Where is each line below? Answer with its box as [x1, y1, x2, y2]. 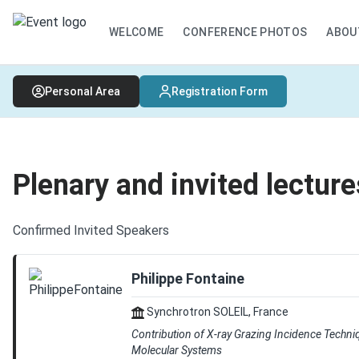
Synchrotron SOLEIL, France [144, 305, 288, 318]
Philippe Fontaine [131, 270, 244, 287]
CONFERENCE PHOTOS [183, 26, 308, 38]
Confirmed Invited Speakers [13, 223, 169, 238]
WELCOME [109, 26, 164, 38]
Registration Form [171, 85, 268, 98]
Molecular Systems [131, 344, 222, 357]
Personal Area [45, 85, 120, 98]
